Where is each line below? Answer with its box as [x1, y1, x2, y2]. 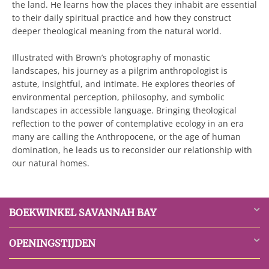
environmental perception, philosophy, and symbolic [12, 91, 225, 103]
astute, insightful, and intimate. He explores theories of [12, 78, 235, 89]
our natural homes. [12, 157, 89, 169]
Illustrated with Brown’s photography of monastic [12, 52, 210, 63]
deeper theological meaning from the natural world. [12, 25, 222, 37]
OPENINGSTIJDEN [9, 237, 95, 249]
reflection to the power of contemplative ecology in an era [12, 118, 244, 129]
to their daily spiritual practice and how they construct [12, 12, 231, 23]
